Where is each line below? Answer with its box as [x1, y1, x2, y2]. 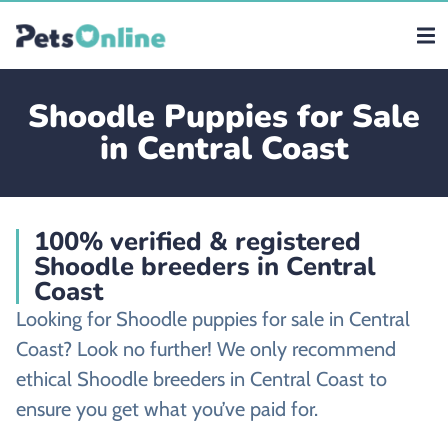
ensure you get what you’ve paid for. [16, 397, 318, 421]
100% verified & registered [34, 224, 361, 259]
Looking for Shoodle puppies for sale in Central [16, 307, 410, 331]
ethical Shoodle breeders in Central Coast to [16, 367, 387, 391]
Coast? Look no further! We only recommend [16, 337, 396, 361]
